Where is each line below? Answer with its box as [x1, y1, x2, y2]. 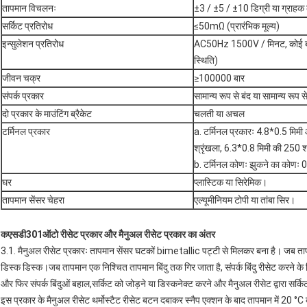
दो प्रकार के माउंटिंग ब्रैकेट [2, 108, 92, 120]
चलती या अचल [194, 108, 245, 120]
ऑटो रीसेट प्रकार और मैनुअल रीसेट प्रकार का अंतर [42, 229, 215, 241]
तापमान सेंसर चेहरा [2, 195, 64, 206]
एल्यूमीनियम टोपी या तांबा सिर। [194, 195, 295, 206]
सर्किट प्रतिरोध [2, 21, 53, 32]
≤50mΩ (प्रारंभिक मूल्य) [194, 21, 280, 32]
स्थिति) [194, 55, 218, 66]
